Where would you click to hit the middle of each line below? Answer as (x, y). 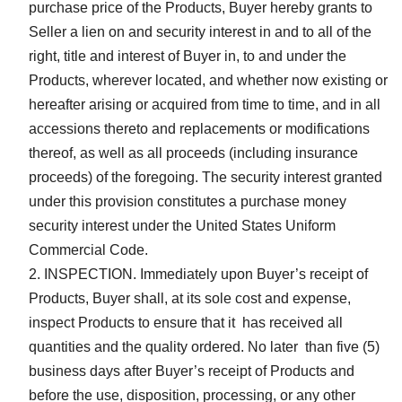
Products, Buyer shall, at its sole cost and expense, (190, 298)
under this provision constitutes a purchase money (188, 201)
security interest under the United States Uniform (182, 225)
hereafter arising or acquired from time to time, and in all (205, 104)
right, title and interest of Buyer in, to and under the (188, 56)
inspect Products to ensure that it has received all (186, 322)
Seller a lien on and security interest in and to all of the (200, 31)
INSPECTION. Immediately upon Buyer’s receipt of (206, 274)
